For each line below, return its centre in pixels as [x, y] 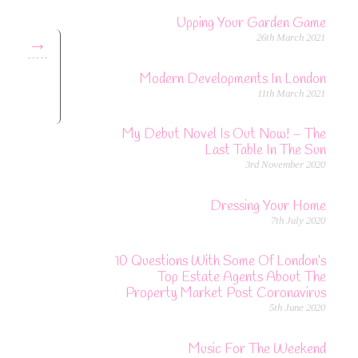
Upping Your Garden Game [251, 23]
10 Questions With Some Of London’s [220, 262]
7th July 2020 [298, 220]
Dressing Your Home [268, 206]
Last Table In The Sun [265, 151]
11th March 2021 [291, 93]
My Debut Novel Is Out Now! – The [224, 135]
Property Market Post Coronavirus [225, 294]
